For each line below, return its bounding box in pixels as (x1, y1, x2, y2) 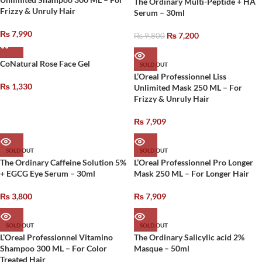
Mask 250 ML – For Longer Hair (134, 168, 249, 178)
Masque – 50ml (134, 243, 189, 253)
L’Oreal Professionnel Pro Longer (134, 157, 253, 167)
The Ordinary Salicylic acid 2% (134, 232, 244, 242)
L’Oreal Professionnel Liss (134, 71, 226, 81)
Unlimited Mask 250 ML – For (134, 82, 242, 92)
